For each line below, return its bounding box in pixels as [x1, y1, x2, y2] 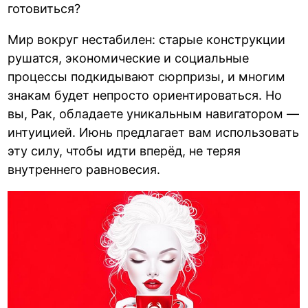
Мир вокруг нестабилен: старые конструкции [8, 32, 286, 47]
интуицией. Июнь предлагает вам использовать [8, 124, 300, 140]
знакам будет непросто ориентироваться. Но [8, 87, 283, 102]
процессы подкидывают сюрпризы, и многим [8, 69, 286, 84]
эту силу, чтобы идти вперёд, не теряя [8, 143, 241, 158]
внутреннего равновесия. [8, 162, 161, 177]
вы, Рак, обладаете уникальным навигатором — [8, 106, 300, 121]
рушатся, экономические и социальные [8, 50, 250, 65]
